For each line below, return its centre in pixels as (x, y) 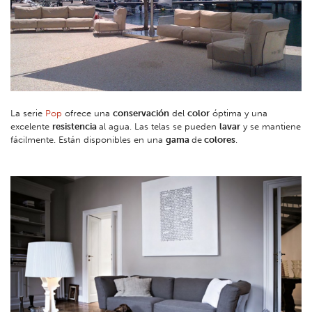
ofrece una (87, 114)
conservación (141, 114)
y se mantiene (271, 127)
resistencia (76, 127)
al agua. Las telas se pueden (159, 127)
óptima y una (239, 114)
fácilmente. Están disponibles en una (88, 140)
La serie (28, 114)
